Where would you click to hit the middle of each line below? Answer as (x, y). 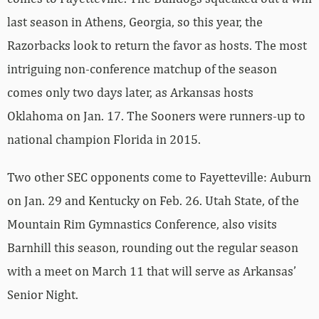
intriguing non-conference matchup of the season (142, 68)
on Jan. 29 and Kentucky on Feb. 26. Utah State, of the (153, 200)
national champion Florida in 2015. (104, 139)
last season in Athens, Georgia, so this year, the (135, 21)
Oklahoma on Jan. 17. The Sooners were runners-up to (156, 115)
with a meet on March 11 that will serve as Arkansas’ (152, 271)
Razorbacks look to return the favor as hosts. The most (157, 45)
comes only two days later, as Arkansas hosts (130, 92)
